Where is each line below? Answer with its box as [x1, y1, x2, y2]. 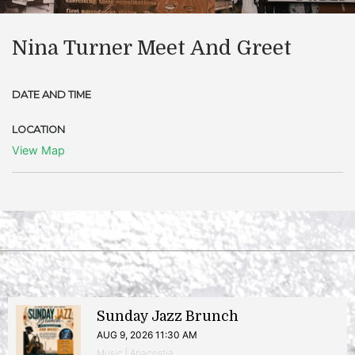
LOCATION [12, 124, 65, 136]
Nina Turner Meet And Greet [12, 36, 292, 59]
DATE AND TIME [12, 89, 91, 101]
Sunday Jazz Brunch [97, 308, 239, 324]
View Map [12, 143, 65, 157]
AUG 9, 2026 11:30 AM [97, 329, 197, 341]
